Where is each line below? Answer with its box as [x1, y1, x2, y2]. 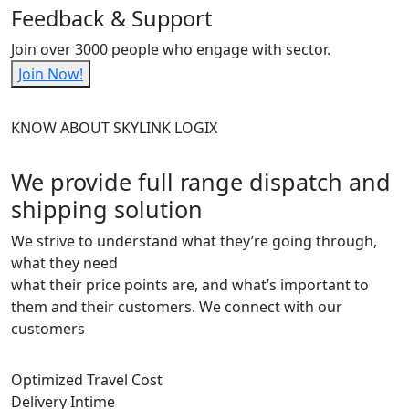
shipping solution [11, 193, 203, 225]
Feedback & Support [11, 3, 212, 33]
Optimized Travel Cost [11, 369, 163, 390]
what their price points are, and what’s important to [11, 274, 369, 295]
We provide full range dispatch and [11, 165, 391, 197]
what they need [11, 252, 118, 273]
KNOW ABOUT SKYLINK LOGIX [11, 117, 217, 138]
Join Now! [18, 63, 83, 84]
